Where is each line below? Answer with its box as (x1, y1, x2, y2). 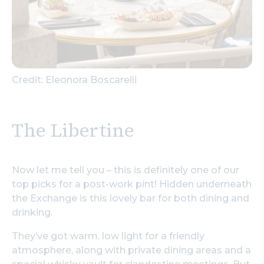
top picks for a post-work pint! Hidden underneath (12, 178, 252, 190)
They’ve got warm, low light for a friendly (12, 230, 204, 242)
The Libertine (12, 117, 134, 143)
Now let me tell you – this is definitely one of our (12, 164, 239, 176)
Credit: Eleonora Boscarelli (12, 74, 137, 85)
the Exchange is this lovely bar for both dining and (12, 192, 249, 204)
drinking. (12, 206, 52, 218)
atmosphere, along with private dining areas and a (12, 244, 251, 256)
